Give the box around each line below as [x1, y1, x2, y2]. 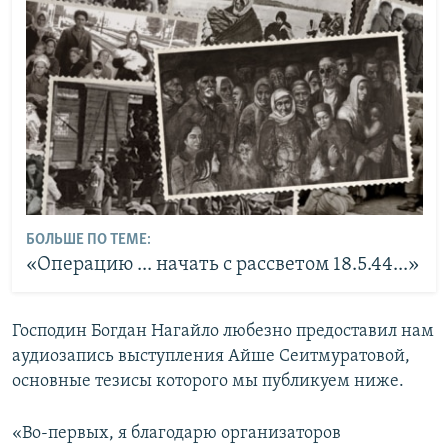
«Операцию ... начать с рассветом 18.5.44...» [25, 255, 419, 276]
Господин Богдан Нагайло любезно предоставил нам [12, 321, 434, 341]
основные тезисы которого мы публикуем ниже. [12, 371, 404, 391]
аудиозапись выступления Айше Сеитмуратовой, [12, 346, 410, 366]
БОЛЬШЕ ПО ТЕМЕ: [25, 232, 151, 249]
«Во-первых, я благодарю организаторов [12, 423, 341, 443]
